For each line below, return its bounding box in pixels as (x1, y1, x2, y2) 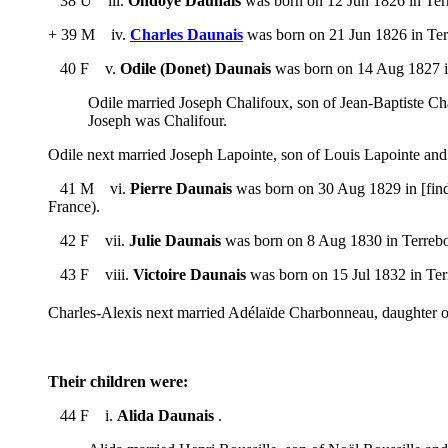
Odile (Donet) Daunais (120, 60, 271, 78)
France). (48, 198, 100, 216)
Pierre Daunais (130, 180, 232, 198)
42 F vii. (48, 232, 129, 250)
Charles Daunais (130, 26, 243, 44)
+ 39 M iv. (48, 26, 130, 44)
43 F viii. (48, 266, 133, 284)
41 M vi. (48, 180, 130, 198)
